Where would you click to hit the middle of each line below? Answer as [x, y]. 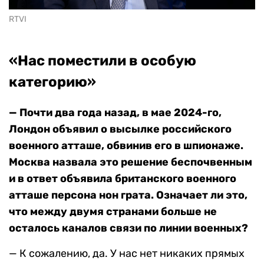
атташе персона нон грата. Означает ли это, [128, 195]
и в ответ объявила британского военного [123, 179]
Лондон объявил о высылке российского [120, 129]
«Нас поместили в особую [103, 61]
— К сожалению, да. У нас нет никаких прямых [127, 254]
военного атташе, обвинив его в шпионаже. [126, 146]
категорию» [52, 82]
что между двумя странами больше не [113, 212]
